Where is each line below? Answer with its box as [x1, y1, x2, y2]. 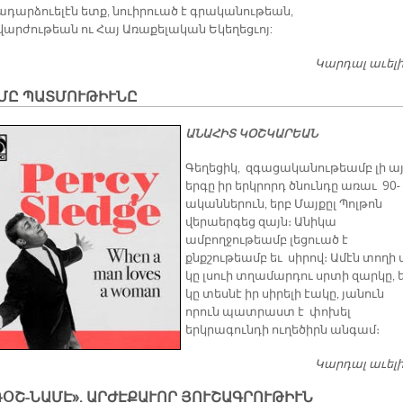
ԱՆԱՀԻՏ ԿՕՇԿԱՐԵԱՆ [185, 127, 318, 142]
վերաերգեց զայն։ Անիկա [185, 215, 339, 230]
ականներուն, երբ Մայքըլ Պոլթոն [185, 197, 382, 212]
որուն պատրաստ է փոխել [185, 305, 351, 320]
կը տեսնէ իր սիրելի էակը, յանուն [185, 287, 384, 302]
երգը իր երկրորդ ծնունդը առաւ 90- [185, 179, 400, 194]
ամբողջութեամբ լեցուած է [185, 233, 348, 248]
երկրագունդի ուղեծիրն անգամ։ [185, 323, 380, 338]
